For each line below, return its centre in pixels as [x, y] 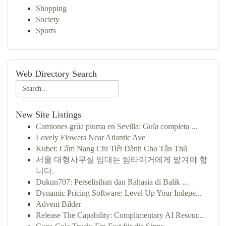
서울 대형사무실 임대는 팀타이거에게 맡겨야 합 [122, 160]
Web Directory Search [56, 74]
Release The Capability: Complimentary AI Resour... [120, 215]
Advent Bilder [59, 204]
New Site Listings [48, 115]
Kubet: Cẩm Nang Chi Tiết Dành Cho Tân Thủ [111, 149]
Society [48, 19]
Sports [46, 31]
